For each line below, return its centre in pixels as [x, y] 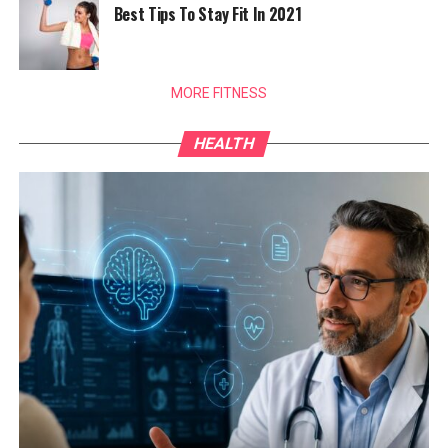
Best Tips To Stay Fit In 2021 [207, 14]
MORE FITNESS [218, 93]
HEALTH [224, 144]
